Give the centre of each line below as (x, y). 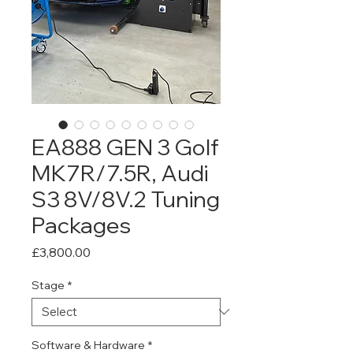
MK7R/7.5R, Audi (120, 173)
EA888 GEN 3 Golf (125, 147)
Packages (81, 225)
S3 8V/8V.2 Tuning (126, 199)
